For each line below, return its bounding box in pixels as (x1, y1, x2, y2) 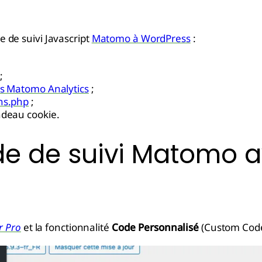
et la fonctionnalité (20, 220, 112, 234)
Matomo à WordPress (91, 32, 191, 45)
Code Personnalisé (111, 220, 199, 234)
